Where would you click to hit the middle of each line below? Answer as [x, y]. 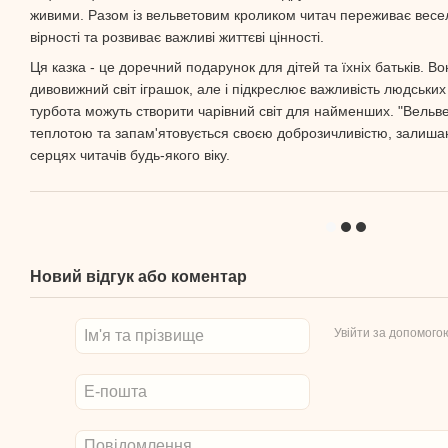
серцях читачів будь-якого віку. [130, 155]
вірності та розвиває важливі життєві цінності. [177, 36]
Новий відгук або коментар [138, 277]
